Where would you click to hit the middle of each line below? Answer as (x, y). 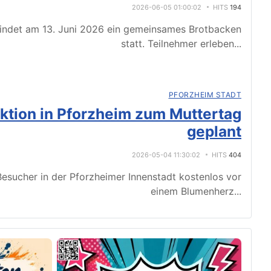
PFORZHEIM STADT (205, 95)
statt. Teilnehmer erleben (178, 44)
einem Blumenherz (192, 191)
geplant (214, 132)
